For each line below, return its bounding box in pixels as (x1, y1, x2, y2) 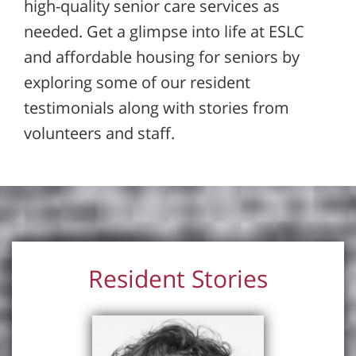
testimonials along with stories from (24, 97, 289, 118)
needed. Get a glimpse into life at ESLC (24, 21, 304, 42)
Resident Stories (88, 262, 268, 295)
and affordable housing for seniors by (24, 46, 300, 68)
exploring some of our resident (24, 72, 250, 93)
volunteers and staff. (24, 122, 175, 144)
